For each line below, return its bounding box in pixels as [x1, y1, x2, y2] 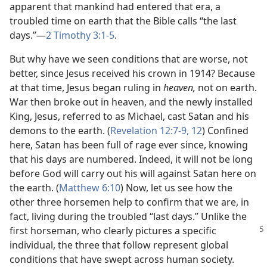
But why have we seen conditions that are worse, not [10, 52, 248, 66]
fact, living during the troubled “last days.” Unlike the [10, 210, 247, 223]
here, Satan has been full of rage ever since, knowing [10, 138, 248, 152]
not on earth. [195, 81, 257, 95]
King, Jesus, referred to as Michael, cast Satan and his [10, 110, 249, 123]
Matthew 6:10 [59, 181, 120, 195]
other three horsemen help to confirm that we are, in [10, 195, 249, 209]
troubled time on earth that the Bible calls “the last [10, 14, 237, 28]
